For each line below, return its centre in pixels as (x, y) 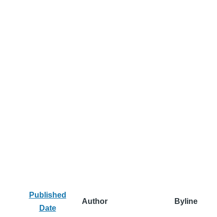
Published (47, 195)
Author (95, 201)
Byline (186, 201)
